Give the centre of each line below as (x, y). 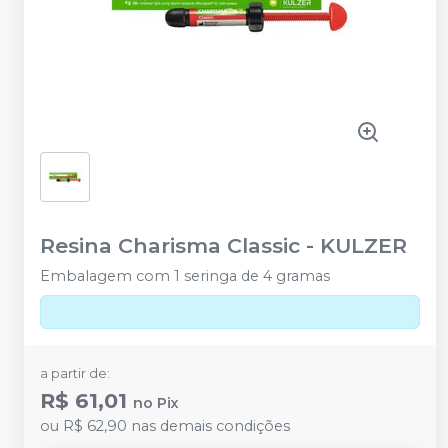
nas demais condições (208, 426)
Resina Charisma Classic (170, 245)
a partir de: (75, 373)
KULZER (363, 245)
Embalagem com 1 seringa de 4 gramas (185, 276)
